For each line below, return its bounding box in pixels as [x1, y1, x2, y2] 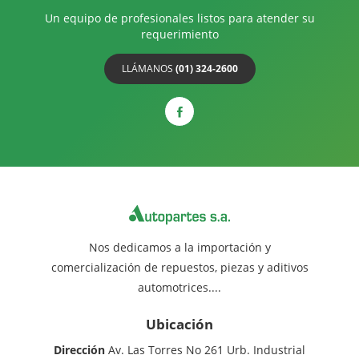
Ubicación [146, 315, 213, 334]
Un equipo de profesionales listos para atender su [44, 10, 315, 26]
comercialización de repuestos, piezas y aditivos [50, 260, 309, 276]
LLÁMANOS [121, 61, 175, 75]
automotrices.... [138, 280, 221, 296]
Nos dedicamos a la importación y [88, 240, 271, 256]
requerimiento [140, 26, 219, 42]
